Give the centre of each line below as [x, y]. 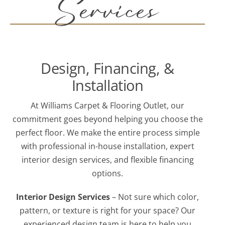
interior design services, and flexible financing [107, 160]
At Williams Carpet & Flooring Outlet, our [107, 106]
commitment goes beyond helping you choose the [107, 119]
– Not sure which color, [154, 197]
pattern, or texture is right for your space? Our [107, 211]
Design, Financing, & [107, 68]
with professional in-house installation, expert [107, 146]
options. [107, 174]
